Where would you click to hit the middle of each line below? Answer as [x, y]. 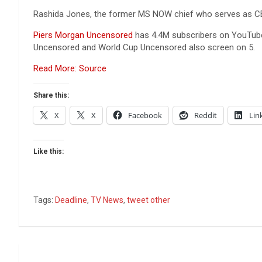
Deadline [71, 200]
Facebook [145, 115]
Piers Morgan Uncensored [83, 35]
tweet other [149, 200]
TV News [107, 200]
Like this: [49, 151]
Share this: [51, 95]
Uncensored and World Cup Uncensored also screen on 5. [144, 47]
